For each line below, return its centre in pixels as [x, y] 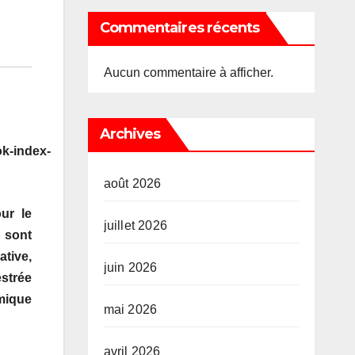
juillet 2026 [135, 225]
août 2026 [132, 183]
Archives [130, 134]
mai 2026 [130, 309]
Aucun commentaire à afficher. [188, 73]
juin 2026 [130, 267]
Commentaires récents [179, 28]
